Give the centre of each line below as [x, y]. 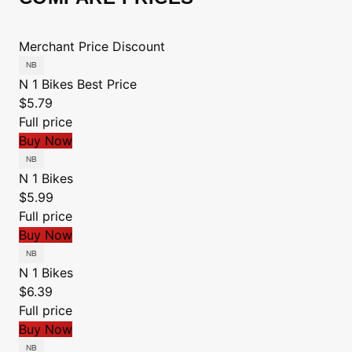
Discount [139, 46]
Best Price [107, 84]
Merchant [47, 46]
